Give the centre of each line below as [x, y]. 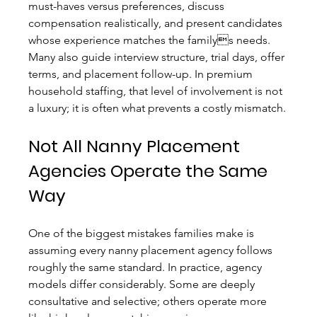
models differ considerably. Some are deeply [143, 284]
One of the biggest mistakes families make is [143, 234]
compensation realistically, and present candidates [157, 23]
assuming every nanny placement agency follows [152, 250]
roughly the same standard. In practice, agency [147, 267]
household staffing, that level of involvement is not [157, 91]
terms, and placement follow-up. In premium [142, 74]
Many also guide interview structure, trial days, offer [158, 57]
